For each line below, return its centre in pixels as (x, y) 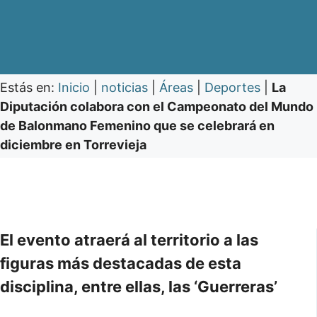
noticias (125, 87)
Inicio (74, 87)
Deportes (232, 87)
